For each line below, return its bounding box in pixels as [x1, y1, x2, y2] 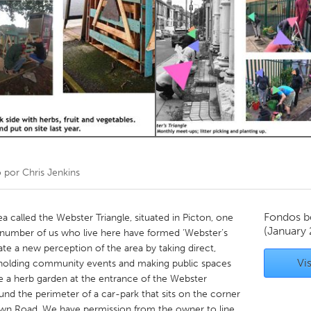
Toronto [90, 21, 126, 33]
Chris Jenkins [22, 167, 80, 178]
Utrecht [90, 146, 124, 158]
